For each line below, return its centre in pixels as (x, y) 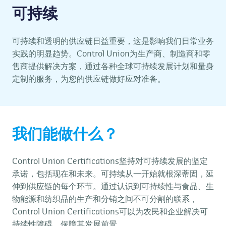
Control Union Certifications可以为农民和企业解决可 (110, 212)
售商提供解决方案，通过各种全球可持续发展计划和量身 (113, 67)
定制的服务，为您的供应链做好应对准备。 (89, 79)
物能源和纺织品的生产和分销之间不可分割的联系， (105, 199)
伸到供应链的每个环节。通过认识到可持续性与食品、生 (113, 187)
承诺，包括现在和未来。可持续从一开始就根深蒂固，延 (113, 174)
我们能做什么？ (65, 135)
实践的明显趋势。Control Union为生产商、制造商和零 (111, 54)
